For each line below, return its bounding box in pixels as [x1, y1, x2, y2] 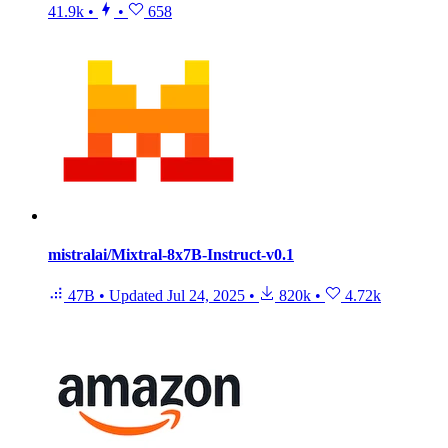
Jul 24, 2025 [167, 287, 245, 305]
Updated [109, 287, 167, 305]
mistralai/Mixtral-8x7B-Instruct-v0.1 [48, 245, 294, 263]
